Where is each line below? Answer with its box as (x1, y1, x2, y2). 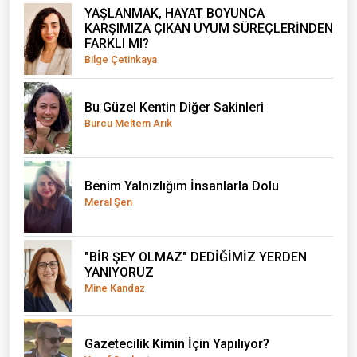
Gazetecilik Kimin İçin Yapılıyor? (84, 335, 269, 351)
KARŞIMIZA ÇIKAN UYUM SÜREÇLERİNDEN (84, 20, 333, 36)
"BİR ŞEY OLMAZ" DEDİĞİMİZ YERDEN (84, 249, 307, 265)
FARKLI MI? (84, 35, 149, 51)
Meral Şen (84, 195, 132, 208)
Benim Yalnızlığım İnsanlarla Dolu (84, 178, 279, 194)
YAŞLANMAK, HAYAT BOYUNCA (84, 5, 265, 21)
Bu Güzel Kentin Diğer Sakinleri (84, 99, 264, 115)
